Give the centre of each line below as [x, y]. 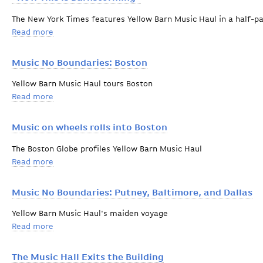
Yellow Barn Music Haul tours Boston [82, 84]
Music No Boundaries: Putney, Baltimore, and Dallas [132, 193]
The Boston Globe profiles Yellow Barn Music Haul [107, 149]
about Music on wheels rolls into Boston [130, 162]
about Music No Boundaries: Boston [122, 97]
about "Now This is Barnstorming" [119, 32]
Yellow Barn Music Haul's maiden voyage [90, 214]
